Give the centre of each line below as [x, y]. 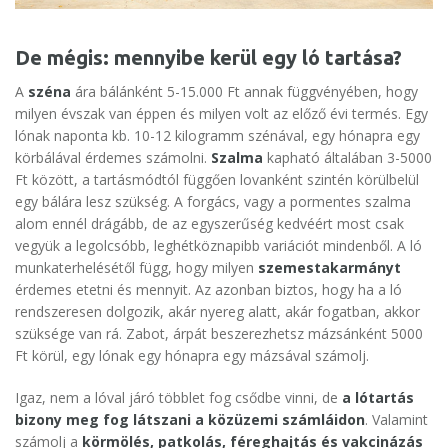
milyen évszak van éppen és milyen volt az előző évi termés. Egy [221, 114]
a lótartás [378, 398]
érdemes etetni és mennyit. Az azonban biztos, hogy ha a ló [208, 290]
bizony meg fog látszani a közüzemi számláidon [190, 420]
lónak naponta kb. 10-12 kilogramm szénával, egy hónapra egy [217, 136]
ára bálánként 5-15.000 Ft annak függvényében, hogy [246, 92]
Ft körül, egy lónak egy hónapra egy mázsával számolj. [192, 356]
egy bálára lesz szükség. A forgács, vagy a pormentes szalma [213, 202]
